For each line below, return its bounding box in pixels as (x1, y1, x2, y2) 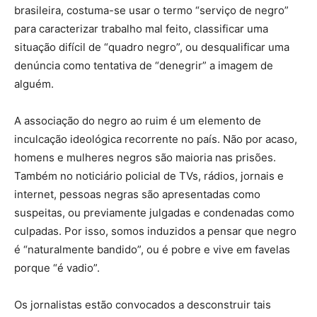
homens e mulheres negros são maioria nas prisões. (14, 150, 276, 164)
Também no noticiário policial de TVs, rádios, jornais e (14, 168, 284, 183)
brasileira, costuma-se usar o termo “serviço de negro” (14, 3, 289, 17)
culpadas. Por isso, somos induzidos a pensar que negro (14, 224, 296, 238)
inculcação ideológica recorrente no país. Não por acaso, (14, 132, 297, 146)
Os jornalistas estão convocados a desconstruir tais (14, 297, 271, 311)
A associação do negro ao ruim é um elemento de (14, 113, 261, 127)
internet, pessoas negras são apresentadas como (14, 187, 260, 201)
